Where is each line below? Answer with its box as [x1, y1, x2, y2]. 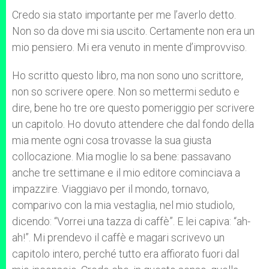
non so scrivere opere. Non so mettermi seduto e [12, 85, 240, 98]
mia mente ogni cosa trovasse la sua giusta [12, 134, 211, 147]
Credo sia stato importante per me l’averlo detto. [12, 8, 236, 21]
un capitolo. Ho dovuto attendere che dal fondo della [12, 118, 254, 130]
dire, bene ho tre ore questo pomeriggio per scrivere [12, 101, 255, 114]
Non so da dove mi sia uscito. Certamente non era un [12, 25, 255, 37]
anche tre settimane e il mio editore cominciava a [12, 166, 240, 179]
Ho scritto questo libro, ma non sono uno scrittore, [12, 69, 243, 82]
